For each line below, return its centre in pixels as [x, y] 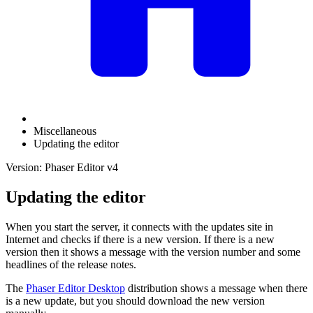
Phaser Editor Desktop [75, 288]
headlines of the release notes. [71, 264]
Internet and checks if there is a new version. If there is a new [140, 239]
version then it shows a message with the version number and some [153, 252]
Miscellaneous [65, 131]
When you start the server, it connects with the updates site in [139, 226]
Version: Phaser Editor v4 [62, 167]
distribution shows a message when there [216, 288]
